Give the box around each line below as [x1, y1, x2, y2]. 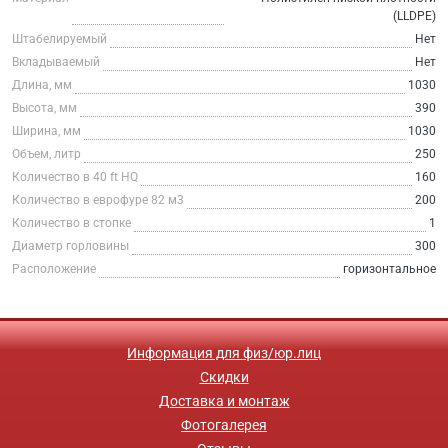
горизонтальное [343, 261, 436, 276]
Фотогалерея [181, 416, 267, 433]
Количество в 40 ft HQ [12, 169, 138, 184]
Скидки [199, 368, 249, 385]
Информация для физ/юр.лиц [127, 344, 321, 361]
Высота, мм [12, 100, 77, 115]
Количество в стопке [12, 215, 131, 230]
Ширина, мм [12, 123, 81, 138]
